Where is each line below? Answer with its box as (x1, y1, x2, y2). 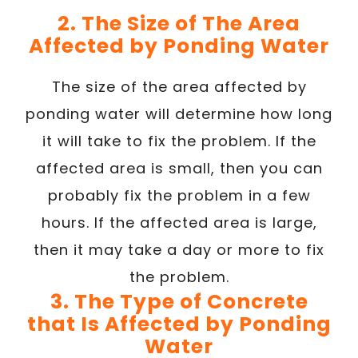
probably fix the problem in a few (47, 185, 311, 205)
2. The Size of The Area (58, 9, 300, 38)
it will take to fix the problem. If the (42, 130, 316, 151)
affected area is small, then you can (35, 157, 323, 178)
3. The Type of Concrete (50, 287, 308, 316)
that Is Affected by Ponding (26, 309, 332, 338)
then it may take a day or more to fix (34, 239, 324, 260)
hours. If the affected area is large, (41, 212, 317, 233)
